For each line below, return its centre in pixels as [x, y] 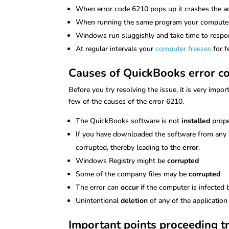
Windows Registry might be [122, 161]
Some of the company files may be [132, 174]
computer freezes [184, 49]
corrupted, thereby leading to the [129, 147]
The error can [98, 187]
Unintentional [98, 200]
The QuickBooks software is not [129, 121]
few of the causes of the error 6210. [127, 101]
